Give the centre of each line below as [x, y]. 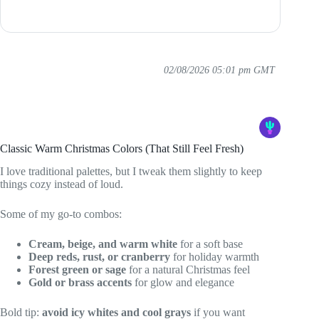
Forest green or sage [77, 270]
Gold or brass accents [80, 283]
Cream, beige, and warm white [103, 244]
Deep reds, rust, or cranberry [99, 257]
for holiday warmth [215, 257]
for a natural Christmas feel [188, 270]
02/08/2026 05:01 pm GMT [220, 70]
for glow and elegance [183, 283]
